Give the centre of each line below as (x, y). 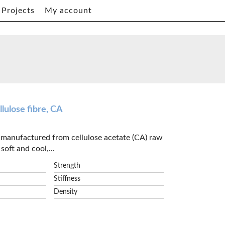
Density (66, 192)
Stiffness (67, 179)
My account (68, 11)
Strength (67, 166)
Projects (18, 11)
